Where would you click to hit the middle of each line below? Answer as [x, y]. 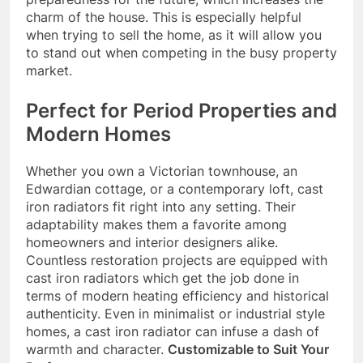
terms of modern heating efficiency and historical [177, 295]
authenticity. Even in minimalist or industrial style [175, 313]
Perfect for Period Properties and [181, 110]
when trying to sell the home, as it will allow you [174, 34]
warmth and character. [97, 349]
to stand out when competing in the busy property [181, 52]
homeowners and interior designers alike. [152, 242]
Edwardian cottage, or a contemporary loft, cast [175, 188]
